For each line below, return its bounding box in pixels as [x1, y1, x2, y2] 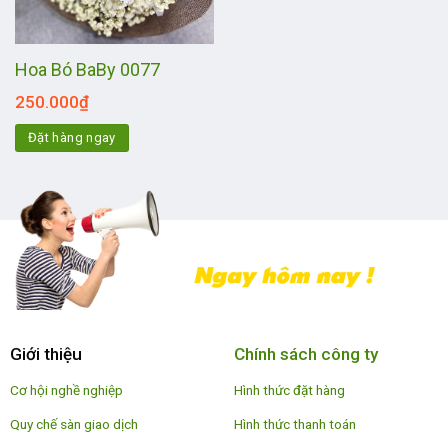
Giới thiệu [9, 343, 82, 364]
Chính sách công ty [233, 343, 378, 364]
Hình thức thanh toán [233, 416, 356, 433]
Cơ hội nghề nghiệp [9, 381, 123, 398]
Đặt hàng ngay [27, 129, 116, 145]
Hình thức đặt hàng [233, 381, 345, 398]
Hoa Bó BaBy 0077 [14, 58, 160, 80]
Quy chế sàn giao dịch [9, 416, 138, 433]
